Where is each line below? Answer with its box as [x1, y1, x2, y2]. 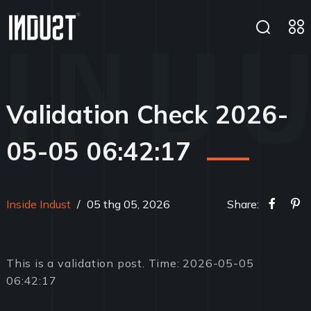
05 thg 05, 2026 [84, 197, 170, 211]
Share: [227, 197, 259, 211]
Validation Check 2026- [6, 99, 288, 130]
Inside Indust [6, 197, 71, 211]
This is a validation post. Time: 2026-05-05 [6, 255, 254, 270]
